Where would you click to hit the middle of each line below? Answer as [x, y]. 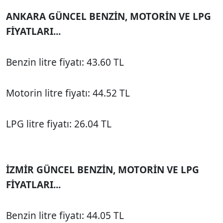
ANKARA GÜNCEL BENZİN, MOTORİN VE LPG [109, 16]
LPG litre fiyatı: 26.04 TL [59, 124]
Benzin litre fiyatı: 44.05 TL [65, 215]
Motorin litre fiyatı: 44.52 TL [68, 93]
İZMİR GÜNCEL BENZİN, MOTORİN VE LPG [103, 169]
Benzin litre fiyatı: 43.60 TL [65, 62]
